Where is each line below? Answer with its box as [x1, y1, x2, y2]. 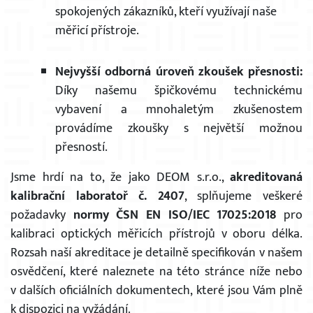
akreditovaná [230, 167, 303, 188]
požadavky [10, 205, 73, 226]
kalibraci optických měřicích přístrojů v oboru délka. [10, 224, 303, 245]
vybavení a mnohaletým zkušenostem [55, 99, 303, 120]
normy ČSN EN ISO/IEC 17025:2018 [73, 205, 277, 226]
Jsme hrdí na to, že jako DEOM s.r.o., [10, 167, 230, 188]
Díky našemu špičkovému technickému [55, 80, 303, 101]
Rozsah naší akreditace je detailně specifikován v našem [10, 242, 303, 263]
